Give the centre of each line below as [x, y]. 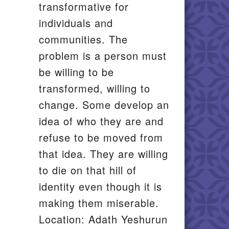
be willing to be [76, 72]
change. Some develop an [104, 105]
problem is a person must [103, 55]
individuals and [76, 23]
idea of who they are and [101, 121]
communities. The [83, 39]
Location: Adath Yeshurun [103, 219]
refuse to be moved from [101, 137]
